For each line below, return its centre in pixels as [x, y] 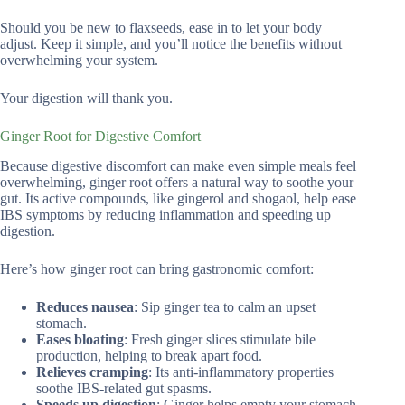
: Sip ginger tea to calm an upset [225, 306]
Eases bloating [80, 339]
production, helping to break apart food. [149, 355]
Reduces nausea [85, 306]
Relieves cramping [92, 372]
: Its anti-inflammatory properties [241, 372]
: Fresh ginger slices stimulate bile [220, 339]
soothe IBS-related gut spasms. [124, 388]
